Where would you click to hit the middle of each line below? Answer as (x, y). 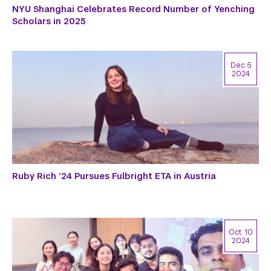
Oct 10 (241, 232)
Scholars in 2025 (49, 21)
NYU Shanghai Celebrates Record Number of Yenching (133, 9)
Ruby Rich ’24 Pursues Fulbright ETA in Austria (114, 176)
